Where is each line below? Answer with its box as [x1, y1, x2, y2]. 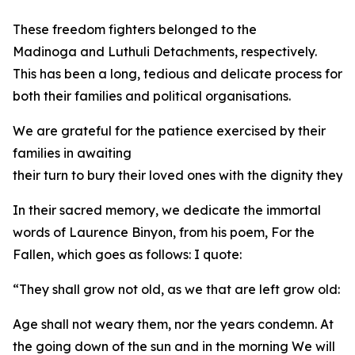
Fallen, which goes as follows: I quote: [13, 246, 242, 262]
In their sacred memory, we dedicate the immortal [13, 202, 321, 218]
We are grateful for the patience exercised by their [13, 123, 326, 139]
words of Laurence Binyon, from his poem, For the [13, 224, 315, 240]
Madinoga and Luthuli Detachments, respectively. [13, 44, 317, 59]
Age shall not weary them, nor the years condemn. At [13, 316, 334, 332]
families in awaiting [13, 145, 132, 161]
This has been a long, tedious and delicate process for [13, 66, 342, 82]
